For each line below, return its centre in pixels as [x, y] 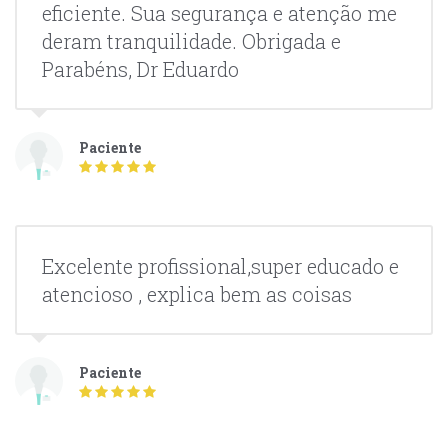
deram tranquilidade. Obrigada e [191, 41]
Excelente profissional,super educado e [220, 266]
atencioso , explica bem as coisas [197, 294]
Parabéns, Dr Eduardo [140, 69]
